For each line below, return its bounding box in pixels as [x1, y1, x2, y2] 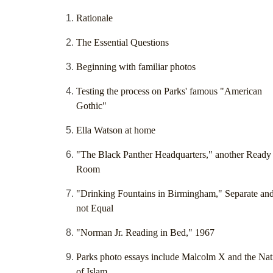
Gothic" [76, 101, 107, 112]
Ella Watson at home [76, 125, 155, 136]
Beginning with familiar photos [76, 62, 196, 73]
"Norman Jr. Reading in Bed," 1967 [76, 227, 214, 238]
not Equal [76, 203, 113, 214]
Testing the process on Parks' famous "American [76, 86, 262, 97]
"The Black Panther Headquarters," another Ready [76, 149, 271, 160]
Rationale [76, 13, 113, 24]
